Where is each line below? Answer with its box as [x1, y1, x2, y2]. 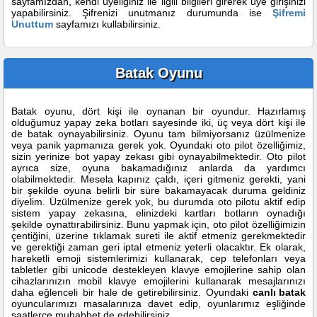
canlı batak [253, 287, 306, 298]
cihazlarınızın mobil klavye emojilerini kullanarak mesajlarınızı [11, 275, 306, 287]
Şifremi [272, 7, 306, 18]
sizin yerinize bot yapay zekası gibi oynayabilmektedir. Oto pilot [11, 151, 306, 162]
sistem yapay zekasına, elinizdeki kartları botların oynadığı [11, 207, 306, 219]
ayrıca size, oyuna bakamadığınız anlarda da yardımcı [11, 162, 306, 173]
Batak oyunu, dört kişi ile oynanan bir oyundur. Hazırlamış [11, 105, 306, 117]
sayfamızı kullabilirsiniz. [53, 18, 161, 30]
